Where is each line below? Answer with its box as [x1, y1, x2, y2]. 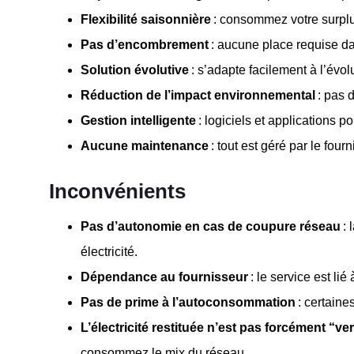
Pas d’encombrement [81, 37, 209, 51]
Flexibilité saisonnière [81, 12, 211, 26]
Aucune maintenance [81, 138, 209, 153]
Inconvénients [49, 179, 186, 203]
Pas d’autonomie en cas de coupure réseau [81, 219, 341, 233]
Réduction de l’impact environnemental [81, 88, 315, 102]
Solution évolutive [81, 62, 189, 77]
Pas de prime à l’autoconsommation [81, 295, 296, 309]
